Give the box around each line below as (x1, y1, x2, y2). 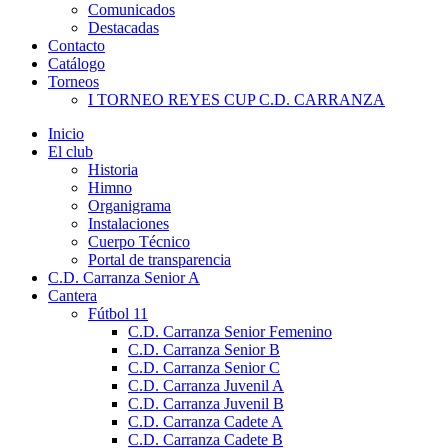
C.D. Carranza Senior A (48, 269, 200, 286)
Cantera (48, 287, 97, 304)
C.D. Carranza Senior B (128, 341, 280, 358)
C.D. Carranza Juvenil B (128, 395, 284, 412)
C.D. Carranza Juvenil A (128, 377, 284, 394)
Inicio (48, 125, 84, 142)
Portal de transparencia (88, 251, 231, 268)
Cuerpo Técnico (88, 233, 190, 250)
